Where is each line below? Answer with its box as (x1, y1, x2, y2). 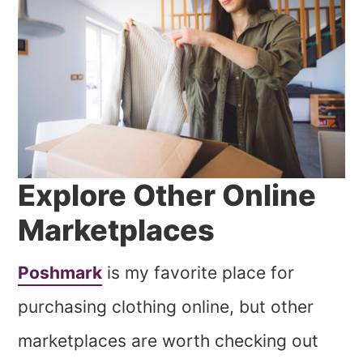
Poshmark (18, 262, 103, 283)
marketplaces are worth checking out (18, 330, 319, 351)
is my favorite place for (102, 262, 295, 283)
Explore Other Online (18, 177, 317, 213)
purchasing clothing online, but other (18, 296, 314, 317)
